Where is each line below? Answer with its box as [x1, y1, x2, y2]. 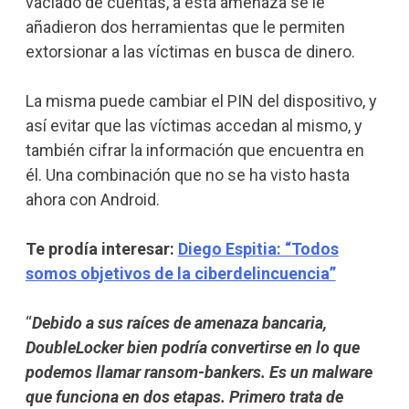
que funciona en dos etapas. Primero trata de [25, 386, 343, 406]
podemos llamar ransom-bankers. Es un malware [25, 362, 372, 382]
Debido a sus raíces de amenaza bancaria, [31, 312, 327, 332]
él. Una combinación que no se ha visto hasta [25, 164, 350, 184]
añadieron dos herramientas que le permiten [25, 16, 345, 37]
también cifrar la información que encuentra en [25, 140, 364, 160]
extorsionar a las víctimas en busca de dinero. [25, 41, 355, 61]
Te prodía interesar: [25, 238, 178, 258]
